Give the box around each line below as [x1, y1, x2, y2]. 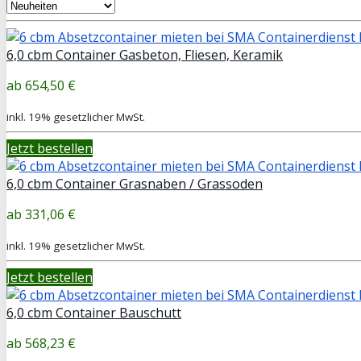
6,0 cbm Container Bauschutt [6, 303, 181, 322]
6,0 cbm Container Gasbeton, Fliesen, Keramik [6, 45, 283, 64]
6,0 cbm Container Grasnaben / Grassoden [6, 174, 263, 193]
